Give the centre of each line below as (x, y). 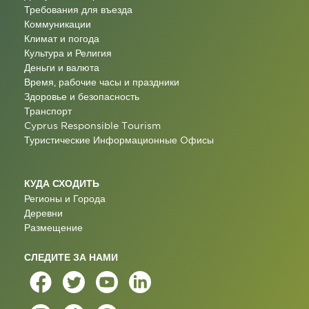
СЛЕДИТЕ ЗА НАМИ (71, 257)
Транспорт (48, 111)
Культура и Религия (68, 53)
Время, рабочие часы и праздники (102, 82)
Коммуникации (58, 24)
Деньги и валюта (62, 67)
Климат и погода (62, 38)
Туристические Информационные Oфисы (119, 140)
